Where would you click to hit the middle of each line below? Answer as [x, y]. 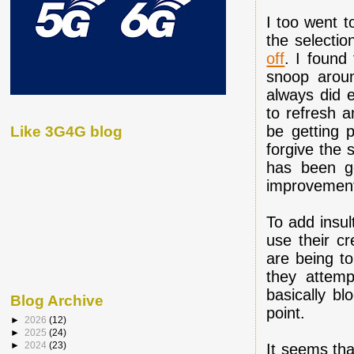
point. [286, 313]
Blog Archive [57, 301]
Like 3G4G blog [66, 131]
